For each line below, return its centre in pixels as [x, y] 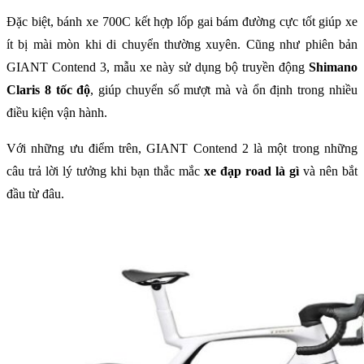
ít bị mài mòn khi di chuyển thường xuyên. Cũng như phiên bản [182, 44]
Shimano [333, 67]
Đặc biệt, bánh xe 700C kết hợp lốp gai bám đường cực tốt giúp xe [182, 21]
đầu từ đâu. [35, 193]
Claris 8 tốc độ [49, 89]
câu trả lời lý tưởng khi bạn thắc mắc [105, 171]
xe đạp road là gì [251, 171]
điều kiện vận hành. [57, 112]
